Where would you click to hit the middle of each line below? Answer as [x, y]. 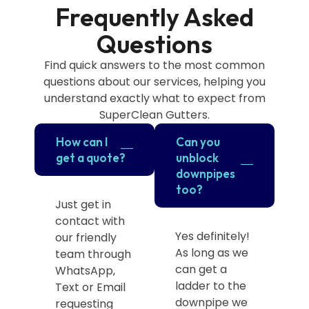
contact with [90, 221]
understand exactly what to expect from [154, 98]
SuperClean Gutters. [154, 114]
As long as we [212, 252]
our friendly [86, 237]
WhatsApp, [85, 270]
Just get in [83, 204]
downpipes [206, 173]
